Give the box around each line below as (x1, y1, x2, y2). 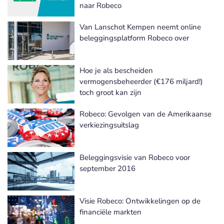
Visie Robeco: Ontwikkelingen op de (79, 196, 200, 206)
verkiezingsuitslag (79, 120, 139, 130)
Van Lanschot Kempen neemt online (79, 22, 201, 32)
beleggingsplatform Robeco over (79, 33, 189, 43)
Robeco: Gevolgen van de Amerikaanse (79, 109, 211, 119)
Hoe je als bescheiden (79, 65, 153, 75)
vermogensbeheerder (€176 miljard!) (79, 76, 203, 86)
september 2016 (79, 163, 135, 173)
